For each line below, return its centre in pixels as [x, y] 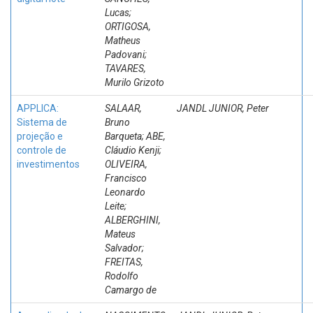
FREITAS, [124, 262]
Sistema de [42, 122]
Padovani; [126, 54]
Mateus [120, 234]
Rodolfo [122, 276]
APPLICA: [38, 108]
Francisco [126, 178]
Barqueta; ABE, [135, 136]
